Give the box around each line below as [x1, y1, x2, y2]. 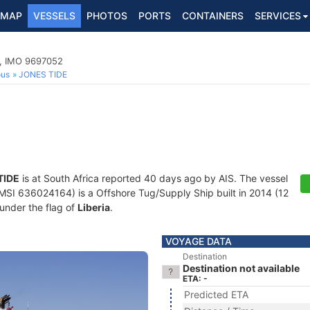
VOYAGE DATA [165, 235, 232, 247]
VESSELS [33, 10, 75, 21]
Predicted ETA [184, 289, 248, 300]
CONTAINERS [182, 10, 244, 21]
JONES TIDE [19, 69, 67, 80]
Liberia [77, 201, 110, 213]
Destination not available [183, 262, 300, 274]
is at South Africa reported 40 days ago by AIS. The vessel [19, 172, 288, 184]
